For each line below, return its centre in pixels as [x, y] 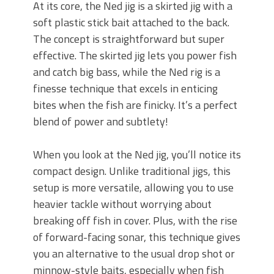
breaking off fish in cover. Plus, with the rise [135, 220]
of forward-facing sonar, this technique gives [137, 237]
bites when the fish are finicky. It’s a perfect [135, 105]
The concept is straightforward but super [129, 39]
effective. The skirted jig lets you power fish [135, 55]
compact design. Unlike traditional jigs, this [132, 171]
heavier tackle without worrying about [122, 204]
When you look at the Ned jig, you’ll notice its [137, 154]
